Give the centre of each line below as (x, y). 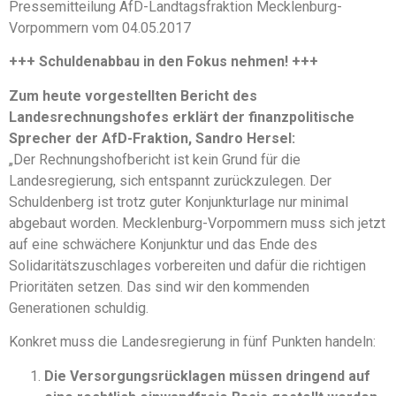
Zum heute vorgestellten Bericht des (133, 95)
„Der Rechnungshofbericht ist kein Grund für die (155, 159)
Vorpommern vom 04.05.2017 (100, 28)
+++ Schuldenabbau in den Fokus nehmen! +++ (164, 62)
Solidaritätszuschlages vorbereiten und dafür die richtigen (187, 265)
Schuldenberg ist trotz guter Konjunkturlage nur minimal (179, 202)
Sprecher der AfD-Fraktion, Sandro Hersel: (152, 138)
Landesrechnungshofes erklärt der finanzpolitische (182, 117)
